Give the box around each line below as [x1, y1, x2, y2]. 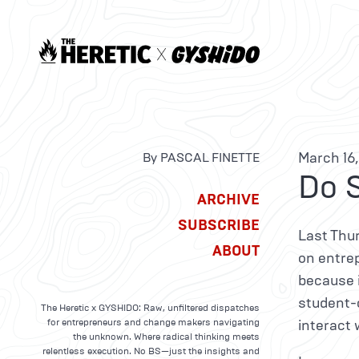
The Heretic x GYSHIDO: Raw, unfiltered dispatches [41, 301, 260, 313]
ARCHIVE [197, 190, 260, 208]
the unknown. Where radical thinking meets [73, 330, 260, 342]
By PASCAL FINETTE [143, 149, 260, 165]
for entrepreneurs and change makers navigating [47, 316, 260, 328]
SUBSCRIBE [178, 216, 260, 234]
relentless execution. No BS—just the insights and [42, 345, 260, 357]
